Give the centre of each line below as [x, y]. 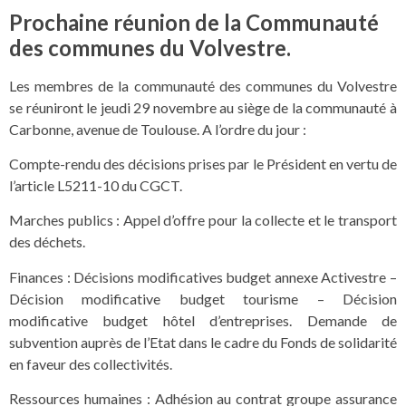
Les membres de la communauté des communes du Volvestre [203, 85]
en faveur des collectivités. [91, 363]
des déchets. [47, 242]
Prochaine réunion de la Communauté [194, 22]
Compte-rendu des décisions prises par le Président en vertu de [203, 164]
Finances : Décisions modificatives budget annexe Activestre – [203, 276]
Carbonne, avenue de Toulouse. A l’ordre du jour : [158, 129]
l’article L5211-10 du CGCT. [96, 186]
